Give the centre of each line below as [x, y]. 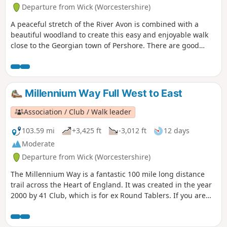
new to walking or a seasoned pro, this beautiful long [101, 206]
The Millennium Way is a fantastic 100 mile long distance [108, 174]
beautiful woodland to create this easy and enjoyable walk [109, 35]
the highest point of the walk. [61, 67]
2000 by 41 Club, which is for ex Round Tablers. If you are [108, 195]
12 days [177, 131]
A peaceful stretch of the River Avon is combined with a [105, 24]
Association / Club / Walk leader [78, 112]
